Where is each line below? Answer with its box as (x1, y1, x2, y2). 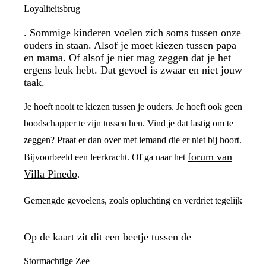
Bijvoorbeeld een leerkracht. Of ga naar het (24, 152, 188, 162)
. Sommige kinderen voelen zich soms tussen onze (24, 27, 241, 39)
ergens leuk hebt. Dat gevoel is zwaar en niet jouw (24, 64, 242, 76)
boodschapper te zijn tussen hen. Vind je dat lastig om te (24, 118, 233, 128)
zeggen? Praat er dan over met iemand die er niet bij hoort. (24, 135, 242, 145)
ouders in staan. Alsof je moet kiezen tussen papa (24, 39, 236, 51)
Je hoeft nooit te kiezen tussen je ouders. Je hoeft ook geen (24, 102, 242, 112)
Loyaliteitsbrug (24, 4, 80, 14)
